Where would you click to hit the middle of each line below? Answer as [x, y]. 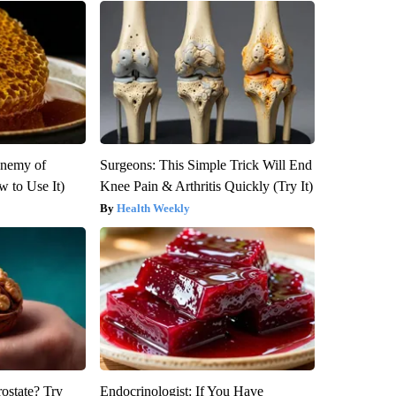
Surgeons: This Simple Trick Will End [206, 164]
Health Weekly [153, 208]
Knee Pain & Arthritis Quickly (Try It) [206, 186]
